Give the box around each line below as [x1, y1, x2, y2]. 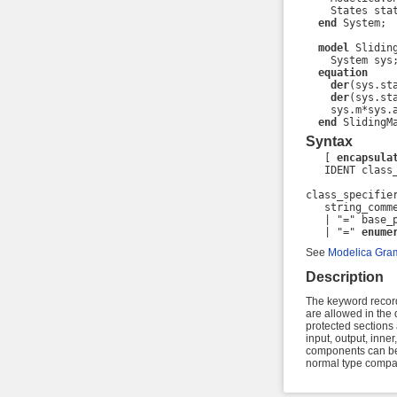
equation [317, 66, 368, 79]
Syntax [305, 134, 353, 150]
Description [305, 269, 384, 285]
